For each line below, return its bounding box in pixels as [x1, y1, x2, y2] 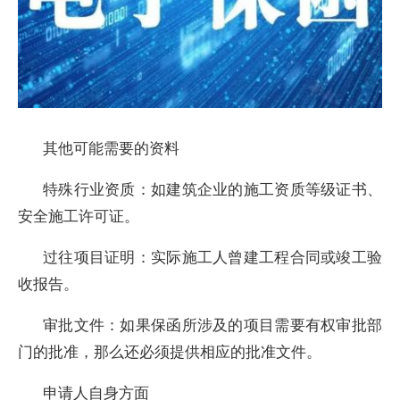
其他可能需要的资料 [43, 137, 179, 158]
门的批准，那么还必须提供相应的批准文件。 [18, 341, 321, 362]
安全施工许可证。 [18, 205, 139, 226]
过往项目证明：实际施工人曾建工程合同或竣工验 [43, 246, 382, 267]
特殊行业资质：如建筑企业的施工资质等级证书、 [43, 179, 382, 199]
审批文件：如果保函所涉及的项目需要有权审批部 [43, 314, 382, 335]
